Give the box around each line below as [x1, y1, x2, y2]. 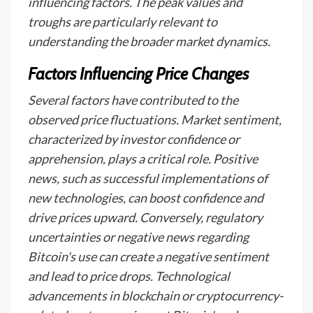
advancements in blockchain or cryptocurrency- [28, 288, 283, 303]
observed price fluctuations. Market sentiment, [28, 112, 282, 127]
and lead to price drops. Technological [28, 268, 230, 284]
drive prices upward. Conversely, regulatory [28, 210, 263, 225]
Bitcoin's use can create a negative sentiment [28, 249, 269, 264]
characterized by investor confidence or [28, 131, 240, 147]
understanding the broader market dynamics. [28, 34, 270, 49]
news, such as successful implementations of [28, 170, 268, 186]
